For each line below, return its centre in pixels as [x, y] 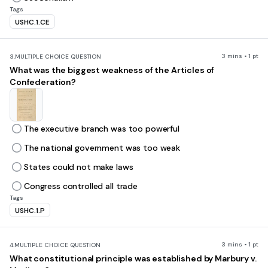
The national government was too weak [102, 148]
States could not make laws [79, 167]
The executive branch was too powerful [102, 129]
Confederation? [43, 82]
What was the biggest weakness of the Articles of [112, 70]
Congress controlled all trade [81, 186]
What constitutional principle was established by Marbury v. [133, 258]
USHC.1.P [30, 211]
